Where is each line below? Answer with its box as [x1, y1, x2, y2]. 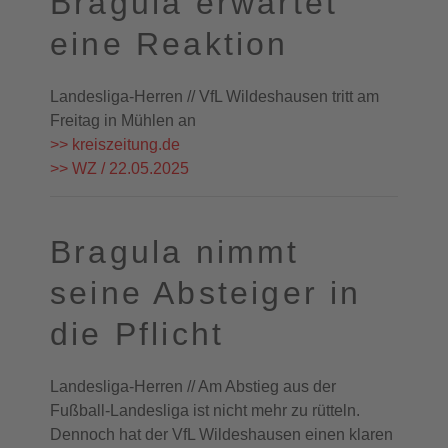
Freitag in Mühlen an [50, 112, 196, 129]
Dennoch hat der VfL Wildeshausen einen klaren [50, 426, 393, 443]
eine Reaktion [50, 26, 289, 62]
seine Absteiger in [50, 275, 362, 311]
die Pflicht [50, 316, 225, 352]
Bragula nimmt [50, 234, 300, 270]
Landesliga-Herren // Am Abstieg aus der [50, 378, 336, 395]
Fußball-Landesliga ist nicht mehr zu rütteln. [50, 402, 360, 419]
